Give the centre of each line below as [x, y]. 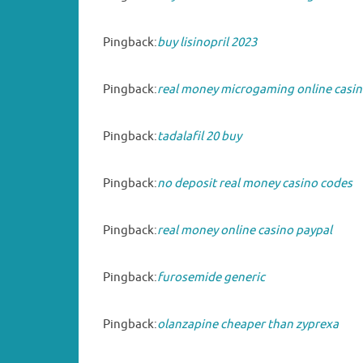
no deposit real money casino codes [255, 183]
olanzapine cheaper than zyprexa [248, 324]
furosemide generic [211, 277]
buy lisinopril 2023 [207, 42]
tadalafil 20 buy [199, 136]
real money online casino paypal [245, 230]
